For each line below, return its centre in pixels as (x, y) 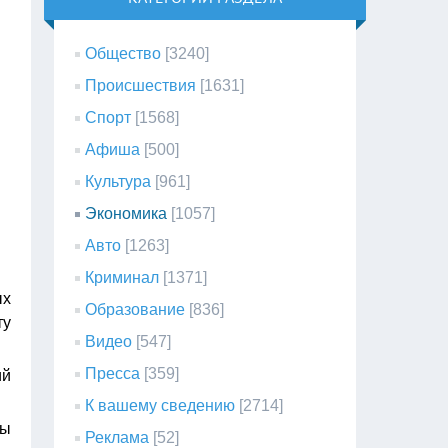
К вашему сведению (160, 405)
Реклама (117, 437)
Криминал (122, 277)
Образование (135, 309)
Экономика (126, 213)
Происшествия (141, 85)
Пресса (113, 373)
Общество (123, 53)
